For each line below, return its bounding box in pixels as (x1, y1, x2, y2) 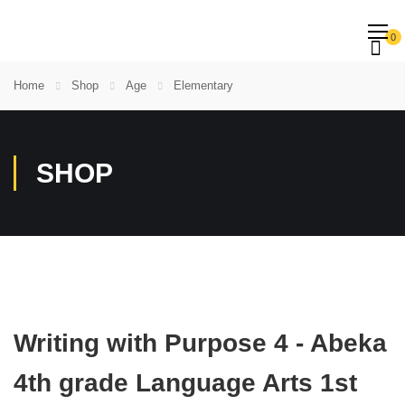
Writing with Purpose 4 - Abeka (14, 329, 387, 357)
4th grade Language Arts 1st (14, 369, 357, 397)
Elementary (174, 79, 233, 92)
